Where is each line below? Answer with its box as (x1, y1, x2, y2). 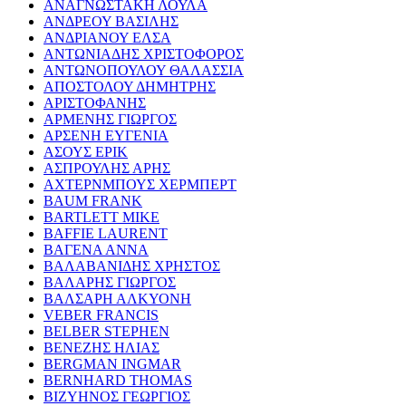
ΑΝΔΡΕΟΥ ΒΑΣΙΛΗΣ (43, 13, 179, 29)
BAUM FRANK (43, 192, 142, 208)
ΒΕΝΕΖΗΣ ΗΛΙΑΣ (43, 339, 159, 355)
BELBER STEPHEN (43, 323, 169, 339)
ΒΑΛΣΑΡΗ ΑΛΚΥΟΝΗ (43, 290, 191, 306)
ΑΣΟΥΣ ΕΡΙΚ (43, 143, 128, 159)
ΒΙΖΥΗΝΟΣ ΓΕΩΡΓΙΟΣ (43, 388, 190, 404)
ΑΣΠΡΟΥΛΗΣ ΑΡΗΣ (43, 159, 170, 176)
